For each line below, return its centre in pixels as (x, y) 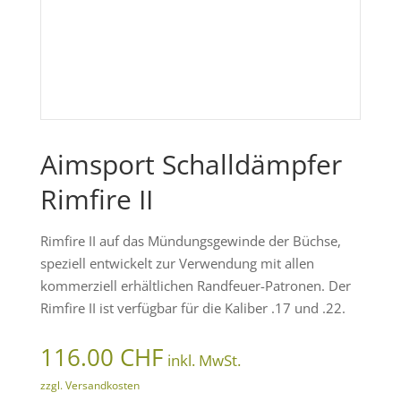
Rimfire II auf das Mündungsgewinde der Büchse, (190, 241)
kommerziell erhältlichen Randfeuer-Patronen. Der (195, 286)
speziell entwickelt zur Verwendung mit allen (177, 264)
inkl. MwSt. (204, 361)
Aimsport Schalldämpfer (191, 165)
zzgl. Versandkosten (90, 386)
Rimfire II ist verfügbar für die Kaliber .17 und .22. (192, 308)
